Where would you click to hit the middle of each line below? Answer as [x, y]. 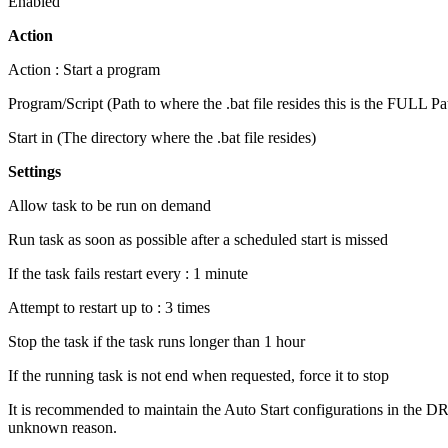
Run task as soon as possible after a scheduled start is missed [198, 240]
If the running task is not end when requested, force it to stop [198, 376]
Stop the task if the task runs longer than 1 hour [156, 342]
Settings [34, 172]
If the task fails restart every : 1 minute [128, 274]
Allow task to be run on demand [109, 206]
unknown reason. [62, 428]
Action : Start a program [84, 70]
